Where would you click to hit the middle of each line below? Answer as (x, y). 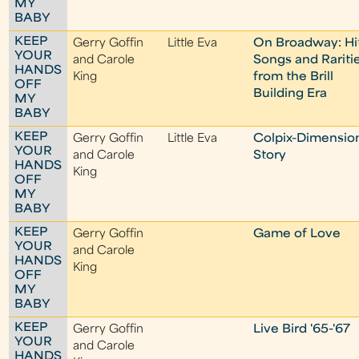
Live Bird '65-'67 (302, 330)
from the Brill (294, 77)
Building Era (290, 94)
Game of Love (297, 234)
